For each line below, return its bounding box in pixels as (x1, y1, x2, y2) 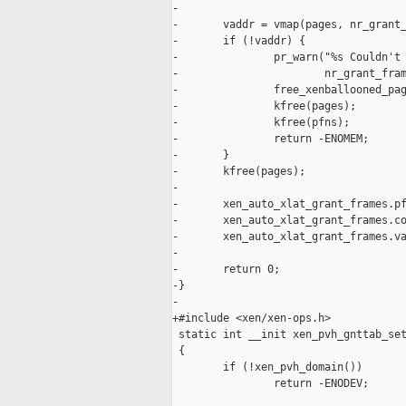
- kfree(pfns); (172, 116, 350, 130)
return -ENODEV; (172, 377, 369, 391)
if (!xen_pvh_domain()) (172, 361, 362, 374)
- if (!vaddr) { (172, 34, 305, 48)
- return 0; (172, 263, 280, 276)
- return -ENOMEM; (172, 132, 369, 146)
